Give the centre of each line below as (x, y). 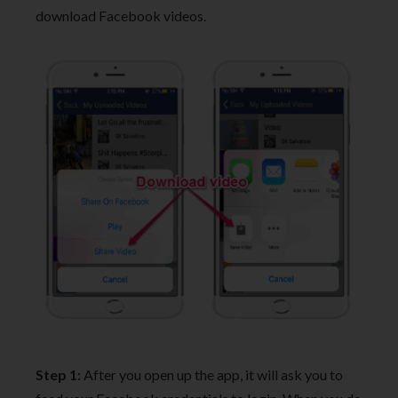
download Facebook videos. (121, 16)
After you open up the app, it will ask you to (212, 375)
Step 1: (58, 375)
